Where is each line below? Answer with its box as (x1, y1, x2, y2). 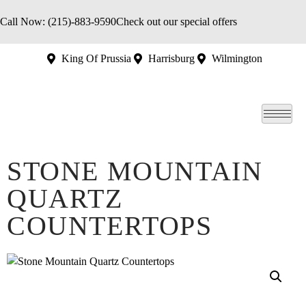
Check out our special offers (116, 16, 237, 27)
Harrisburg (148, 53, 195, 64)
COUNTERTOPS (7, 210, 212, 241)
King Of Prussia (61, 53, 131, 64)
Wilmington (211, 53, 262, 64)
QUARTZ (7, 183, 123, 214)
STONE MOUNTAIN (7, 156, 263, 186)
